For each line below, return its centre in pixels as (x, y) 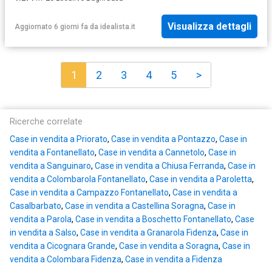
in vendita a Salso (43, 233)
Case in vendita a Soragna (169, 246)
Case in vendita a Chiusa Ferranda (159, 166)
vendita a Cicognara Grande (63, 246)
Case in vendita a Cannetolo (151, 153)
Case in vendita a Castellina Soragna (134, 206)
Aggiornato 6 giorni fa (51, 26)
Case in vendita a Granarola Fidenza (148, 233)
